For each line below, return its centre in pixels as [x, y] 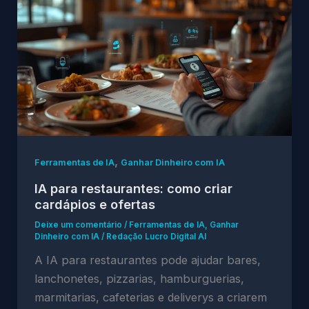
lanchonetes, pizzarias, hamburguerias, [139, 279]
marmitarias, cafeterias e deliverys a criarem [150, 298]
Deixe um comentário [78, 225]
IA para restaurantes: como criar [133, 188]
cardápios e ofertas [94, 204]
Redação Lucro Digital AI [156, 237]
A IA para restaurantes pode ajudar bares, [147, 260]
